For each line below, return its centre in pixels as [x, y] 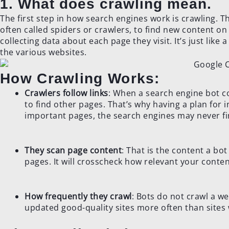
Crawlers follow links [66, 93]
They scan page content [73, 150]
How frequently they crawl [78, 196]
